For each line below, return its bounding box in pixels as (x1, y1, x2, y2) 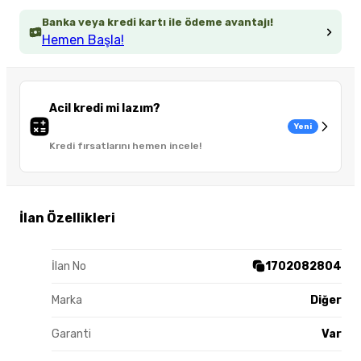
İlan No (52, 259, 86, 273)
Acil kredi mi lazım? (49, 102, 160, 116)
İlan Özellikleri (19, 210, 115, 226)
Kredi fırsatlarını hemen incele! (49, 140, 201, 152)
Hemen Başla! (42, 32, 124, 48)
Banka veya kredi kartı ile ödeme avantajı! (42, 16, 273, 29)
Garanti (52, 326, 91, 341)
